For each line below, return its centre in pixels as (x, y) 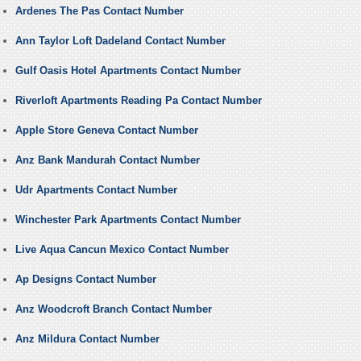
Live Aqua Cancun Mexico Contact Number (122, 250)
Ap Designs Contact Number (85, 280)
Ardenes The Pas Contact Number (99, 11)
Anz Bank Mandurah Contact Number (107, 160)
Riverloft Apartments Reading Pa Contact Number (138, 101)
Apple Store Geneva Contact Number (106, 131)
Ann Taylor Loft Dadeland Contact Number (120, 41)
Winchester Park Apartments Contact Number (128, 220)
